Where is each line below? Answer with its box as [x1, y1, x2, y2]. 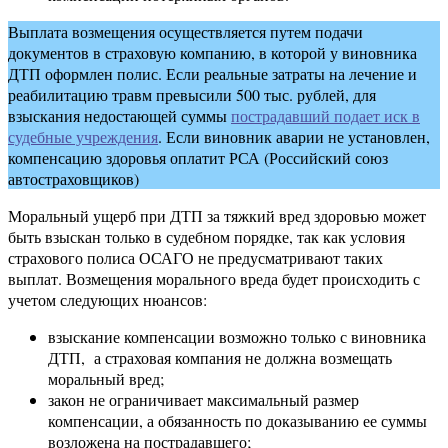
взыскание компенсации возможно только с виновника [48, 326, 426, 348]
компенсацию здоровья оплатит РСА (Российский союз [8, 147, 388, 169]
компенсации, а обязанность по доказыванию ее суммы [48, 410, 427, 432]
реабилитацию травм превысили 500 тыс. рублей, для [8, 84, 376, 106]
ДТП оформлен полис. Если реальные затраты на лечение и [8, 63, 417, 85]
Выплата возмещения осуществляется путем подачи [8, 21, 363, 43]
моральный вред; [48, 368, 164, 390]
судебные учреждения [8, 126, 158, 148]
